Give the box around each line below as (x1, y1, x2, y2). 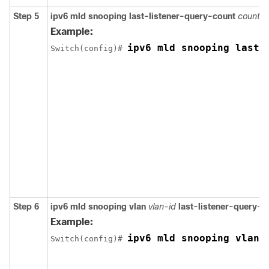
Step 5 (13, 11, 39, 21)
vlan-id (148, 202, 176, 211)
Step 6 (13, 202, 39, 211)
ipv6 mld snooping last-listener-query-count (50, 11, 235, 21)
